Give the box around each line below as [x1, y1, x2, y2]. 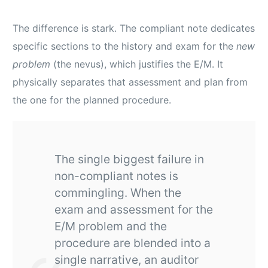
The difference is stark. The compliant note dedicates [13, 22, 255, 34]
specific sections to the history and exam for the [13, 39, 237, 52]
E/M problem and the [54, 218, 167, 233]
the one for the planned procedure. [13, 93, 172, 106]
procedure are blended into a [54, 235, 211, 250]
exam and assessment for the [54, 202, 214, 217]
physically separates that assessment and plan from [13, 75, 248, 88]
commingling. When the [54, 185, 182, 200]
